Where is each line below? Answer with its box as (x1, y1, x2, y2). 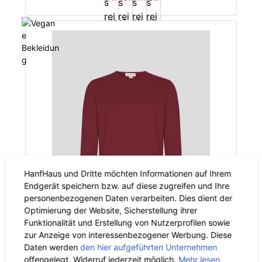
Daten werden (24, 242, 81, 252)
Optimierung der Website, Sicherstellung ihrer (24, 205, 198, 215)
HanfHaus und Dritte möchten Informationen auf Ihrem (24, 168, 232, 178)
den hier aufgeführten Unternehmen (80, 242, 218, 252)
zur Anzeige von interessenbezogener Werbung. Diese (24, 229, 232, 240)
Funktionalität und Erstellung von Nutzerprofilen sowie (24, 217, 230, 227)
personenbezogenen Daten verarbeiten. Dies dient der (24, 192, 233, 203)
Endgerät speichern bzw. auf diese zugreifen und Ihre (24, 180, 230, 191)
